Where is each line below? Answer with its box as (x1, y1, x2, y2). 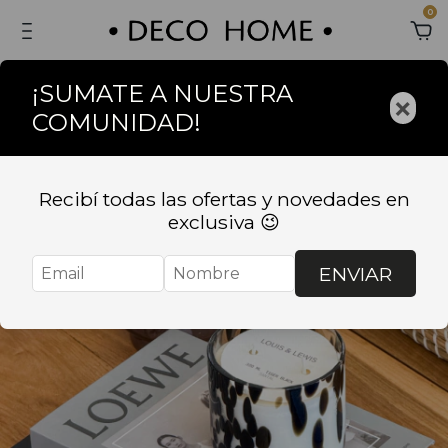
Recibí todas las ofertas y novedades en (38, 187, 410, 212)
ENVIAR (319, 261, 392, 286)
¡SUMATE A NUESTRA (32, 79, 293, 109)
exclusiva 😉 (168, 210, 280, 235)
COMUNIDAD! (32, 108, 201, 138)
